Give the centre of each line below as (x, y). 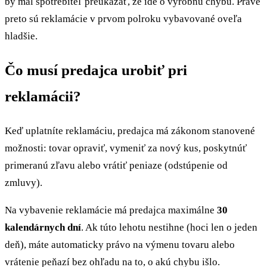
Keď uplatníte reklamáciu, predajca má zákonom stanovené (130, 131)
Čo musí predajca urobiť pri (96, 70)
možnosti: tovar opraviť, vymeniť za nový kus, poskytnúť (126, 148)
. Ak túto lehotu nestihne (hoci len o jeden (169, 227)
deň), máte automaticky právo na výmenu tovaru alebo (120, 244)
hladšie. (21, 36)
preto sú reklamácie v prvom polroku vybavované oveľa (123, 19)
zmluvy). (24, 183)
